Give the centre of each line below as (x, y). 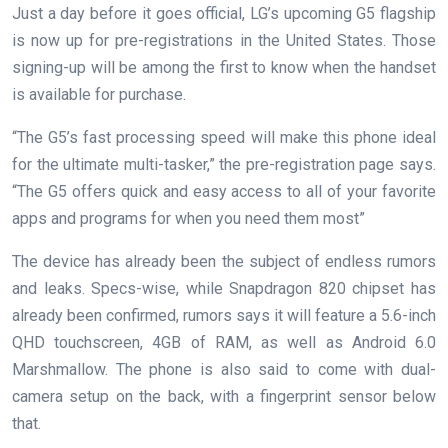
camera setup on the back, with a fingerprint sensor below (224, 397)
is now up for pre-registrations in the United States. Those (224, 41)
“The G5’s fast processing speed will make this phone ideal (224, 138)
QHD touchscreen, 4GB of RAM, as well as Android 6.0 (224, 343)
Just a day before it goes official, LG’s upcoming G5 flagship (224, 14)
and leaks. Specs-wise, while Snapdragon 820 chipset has (224, 289)
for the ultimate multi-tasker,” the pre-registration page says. (224, 165)
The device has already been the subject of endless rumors (224, 262)
